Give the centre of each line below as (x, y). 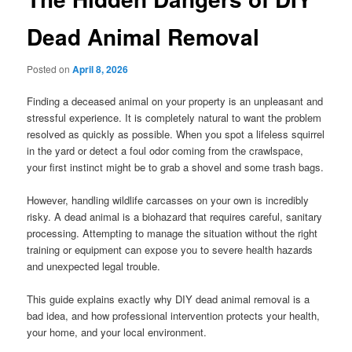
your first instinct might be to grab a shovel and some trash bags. (176, 167)
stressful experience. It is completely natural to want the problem (174, 118)
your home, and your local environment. (117, 332)
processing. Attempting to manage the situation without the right (172, 233)
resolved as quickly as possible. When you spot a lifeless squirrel (176, 134)
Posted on (50, 69)
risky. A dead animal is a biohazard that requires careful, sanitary (175, 217)
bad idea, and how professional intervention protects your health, (174, 316)
